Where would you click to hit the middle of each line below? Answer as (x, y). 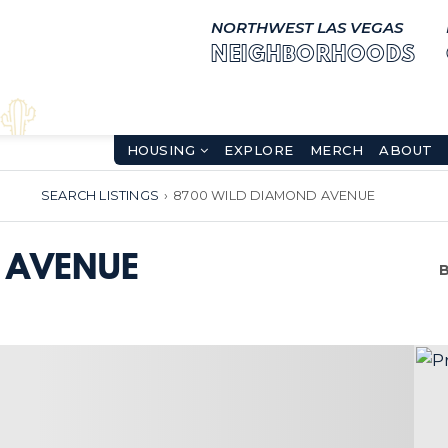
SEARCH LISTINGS (99, 195)
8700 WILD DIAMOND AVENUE (274, 195)
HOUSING (163, 150)
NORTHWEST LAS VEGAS (307, 27)
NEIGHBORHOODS (313, 55)
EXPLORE (259, 150)
